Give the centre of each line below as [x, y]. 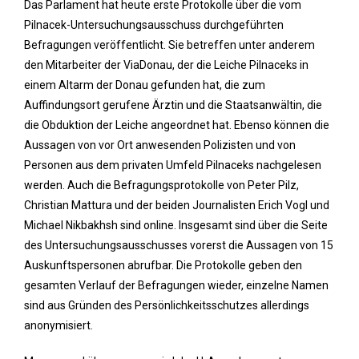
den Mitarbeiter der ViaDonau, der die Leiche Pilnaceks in [166, 65]
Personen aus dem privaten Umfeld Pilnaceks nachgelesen [173, 165]
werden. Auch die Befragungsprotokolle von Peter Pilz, [161, 185]
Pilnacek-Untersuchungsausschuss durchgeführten [154, 25]
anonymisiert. [58, 325]
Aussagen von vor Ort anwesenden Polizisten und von [160, 145]
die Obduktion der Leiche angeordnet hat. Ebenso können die [177, 125]
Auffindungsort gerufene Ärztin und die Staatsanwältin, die [173, 105]
